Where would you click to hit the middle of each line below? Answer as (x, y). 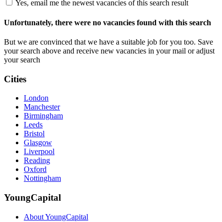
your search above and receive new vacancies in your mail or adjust (109, 51)
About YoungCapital (56, 217)
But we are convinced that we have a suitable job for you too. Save (109, 42)
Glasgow (38, 143)
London (36, 98)
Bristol (34, 134)
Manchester (42, 107)
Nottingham (42, 178)
